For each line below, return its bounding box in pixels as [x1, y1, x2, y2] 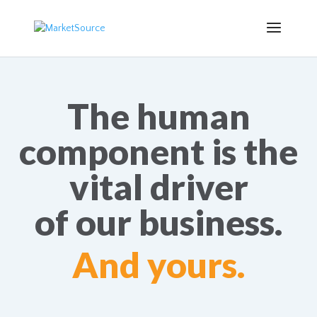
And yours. [71, 243, 246, 286]
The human [67, 95, 250, 137]
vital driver [69, 166, 248, 208]
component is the [19, 130, 298, 173]
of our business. [34, 201, 283, 243]
